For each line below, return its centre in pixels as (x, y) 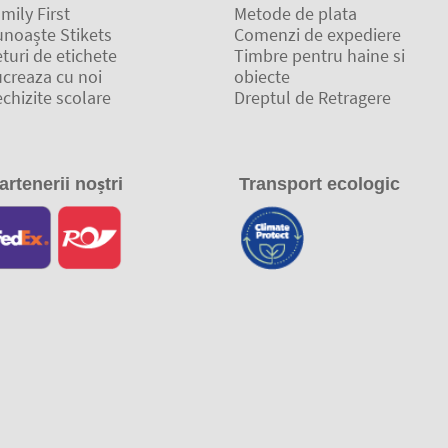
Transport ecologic (319, 184)
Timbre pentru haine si (319, 55)
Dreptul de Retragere (312, 97)
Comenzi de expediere (317, 34)
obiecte (261, 76)
